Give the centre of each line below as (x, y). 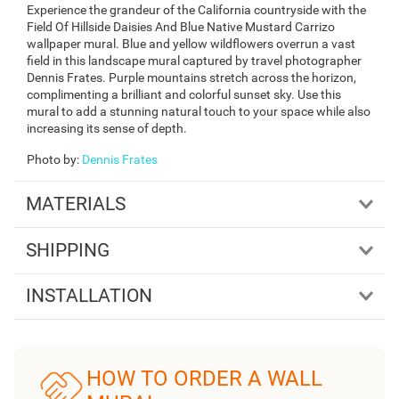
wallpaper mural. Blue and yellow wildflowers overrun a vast (191, 44)
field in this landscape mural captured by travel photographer (194, 61)
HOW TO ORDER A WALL (204, 378)
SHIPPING (67, 250)
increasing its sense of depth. (107, 129)
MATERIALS (75, 204)
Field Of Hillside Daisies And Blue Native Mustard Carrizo (181, 27)
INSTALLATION (89, 296)
